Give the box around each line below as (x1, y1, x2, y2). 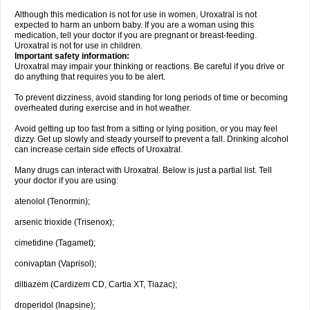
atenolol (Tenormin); (15, 197, 90, 206)
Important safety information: (15, 51, 131, 61)
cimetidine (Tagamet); (15, 238, 95, 248)
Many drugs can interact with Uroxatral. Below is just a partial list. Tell (15, 165, 272, 175)
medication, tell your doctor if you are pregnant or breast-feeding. (15, 30, 257, 40)
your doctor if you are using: (15, 176, 118, 185)
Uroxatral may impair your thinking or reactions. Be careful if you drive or (15, 62, 284, 71)
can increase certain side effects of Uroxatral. (15, 145, 183, 154)
